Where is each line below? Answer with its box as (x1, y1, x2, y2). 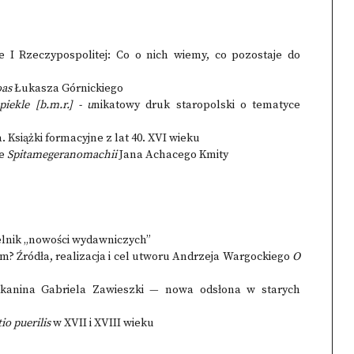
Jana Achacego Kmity (117, 148, 228, 162)
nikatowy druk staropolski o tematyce (93, 98, 301, 112)
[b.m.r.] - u (35, 98, 94, 112)
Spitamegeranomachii (7, 148, 117, 162)
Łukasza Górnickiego (12, 81, 123, 96)
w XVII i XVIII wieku (51, 316, 154, 330)
